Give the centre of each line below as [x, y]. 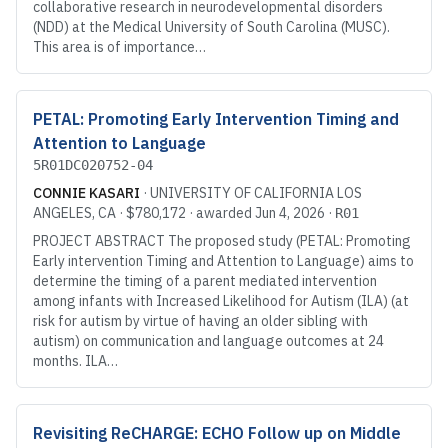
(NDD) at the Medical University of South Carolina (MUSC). [211, 27]
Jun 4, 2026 [290, 213]
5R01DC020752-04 [93, 165]
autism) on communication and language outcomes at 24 [208, 341]
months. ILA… [75, 361]
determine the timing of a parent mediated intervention [205, 281]
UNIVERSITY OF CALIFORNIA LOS [256, 193]
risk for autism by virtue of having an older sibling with [200, 321]
